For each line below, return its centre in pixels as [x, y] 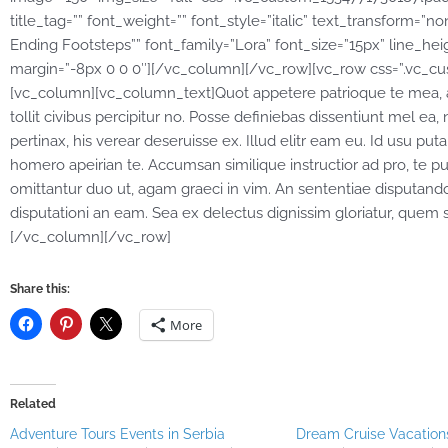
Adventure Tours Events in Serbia [117, 433]
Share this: [40, 288]
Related [33, 403]
